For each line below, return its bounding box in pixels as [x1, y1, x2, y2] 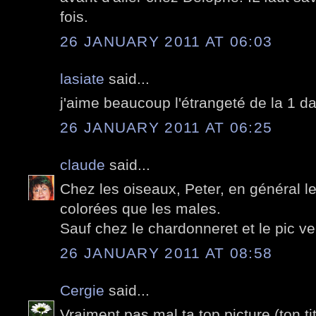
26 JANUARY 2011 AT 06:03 [60, 32, 273, 49]
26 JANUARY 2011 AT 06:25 [60, 119, 273, 135]
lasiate [60, 70, 104, 87]
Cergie [60, 281, 104, 298]
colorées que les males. [60, 200, 221, 217]
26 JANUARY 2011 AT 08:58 [60, 244, 273, 261]
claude [60, 156, 105, 173]
